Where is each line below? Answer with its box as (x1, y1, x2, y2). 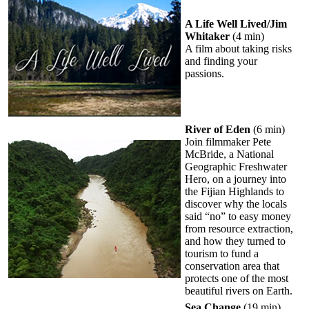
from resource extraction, (185, 222, 293, 235)
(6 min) (250, 123, 285, 135)
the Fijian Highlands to (185, 185, 284, 197)
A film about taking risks (185, 42, 292, 54)
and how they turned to (185, 235, 286, 247)
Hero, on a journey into (185, 172, 286, 185)
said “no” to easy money (185, 210, 291, 222)
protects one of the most (185, 272, 288, 284)
